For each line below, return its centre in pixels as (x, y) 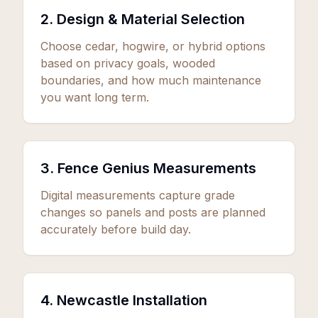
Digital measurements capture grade (138, 195)
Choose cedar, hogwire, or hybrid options (153, 46)
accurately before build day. (116, 229)
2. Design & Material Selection (143, 19)
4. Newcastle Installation (124, 300)
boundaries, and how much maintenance (151, 80)
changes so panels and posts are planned (153, 212)
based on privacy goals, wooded (128, 63)
